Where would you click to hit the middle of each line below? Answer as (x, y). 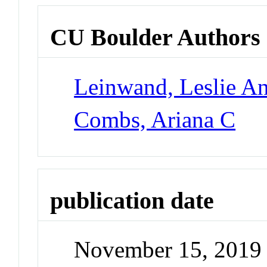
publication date (132, 200)
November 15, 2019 (168, 250)
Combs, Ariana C (155, 119)
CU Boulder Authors (156, 38)
